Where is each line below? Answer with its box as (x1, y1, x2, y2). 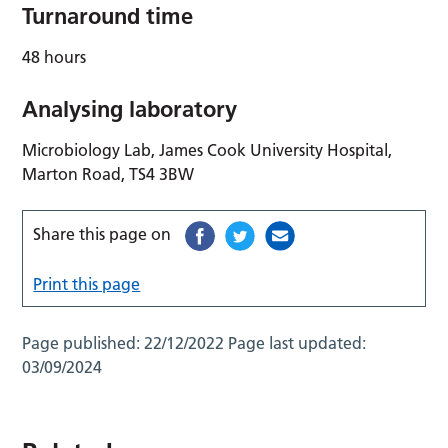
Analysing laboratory (22, 94, 238, 123)
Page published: (22, 332, 145, 353)
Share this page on (33, 223, 172, 244)
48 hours (22, 46, 87, 67)
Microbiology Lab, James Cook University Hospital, (22, 139, 393, 160)
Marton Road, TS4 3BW (22, 163, 195, 184)
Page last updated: (228, 332, 367, 353)
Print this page (33, 273, 141, 294)
